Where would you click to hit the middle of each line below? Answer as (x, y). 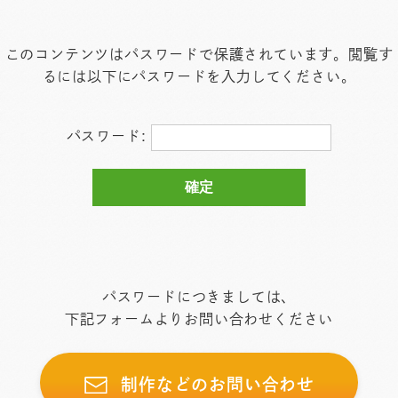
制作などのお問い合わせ (218, 384)
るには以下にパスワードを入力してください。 (199, 77)
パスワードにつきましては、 (199, 296)
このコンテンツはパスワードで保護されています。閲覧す (199, 55)
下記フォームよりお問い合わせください (199, 318)
